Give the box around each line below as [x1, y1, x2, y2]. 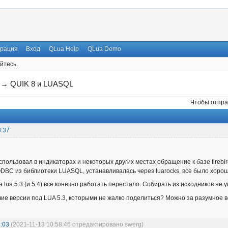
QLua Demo [87, 45, 121, 53]
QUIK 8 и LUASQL [10, 79, 74, 89]
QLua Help [49, 45, 79, 53]
